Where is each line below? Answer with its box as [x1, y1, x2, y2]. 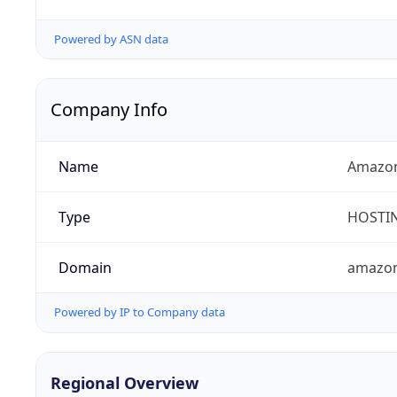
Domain [58, 258, 112, 278]
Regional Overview [51, 371, 198, 393]
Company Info [51, 97, 167, 122]
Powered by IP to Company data [54, 304, 225, 321]
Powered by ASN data [54, 31, 168, 48]
